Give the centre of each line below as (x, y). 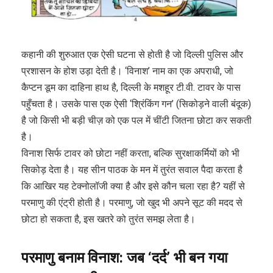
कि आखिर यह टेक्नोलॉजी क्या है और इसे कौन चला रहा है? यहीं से (133, 186)
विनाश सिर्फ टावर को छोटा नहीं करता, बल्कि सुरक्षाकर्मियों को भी (130, 154)
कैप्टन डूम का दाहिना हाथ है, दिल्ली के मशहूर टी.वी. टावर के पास (131, 88)
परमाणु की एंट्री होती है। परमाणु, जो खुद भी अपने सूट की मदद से (132, 203)
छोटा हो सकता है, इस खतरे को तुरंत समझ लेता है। (108, 219)
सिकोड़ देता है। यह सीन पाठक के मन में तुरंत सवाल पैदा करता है (132, 170)
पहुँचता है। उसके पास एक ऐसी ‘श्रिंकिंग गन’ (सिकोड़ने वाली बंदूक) (136, 104)
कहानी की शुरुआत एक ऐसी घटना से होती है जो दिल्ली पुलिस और (132, 55)
